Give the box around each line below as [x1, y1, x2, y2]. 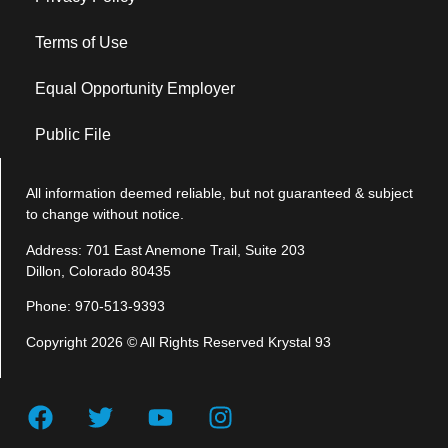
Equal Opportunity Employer [35, 80, 235, 98]
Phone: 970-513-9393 [26, 298, 165, 315]
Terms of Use [35, 34, 128, 52]
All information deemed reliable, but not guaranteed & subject [26, 185, 413, 202]
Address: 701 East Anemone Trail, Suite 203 [26, 241, 305, 258]
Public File [35, 126, 111, 144]
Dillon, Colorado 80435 [26, 262, 171, 279]
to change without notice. [26, 206, 184, 223]
